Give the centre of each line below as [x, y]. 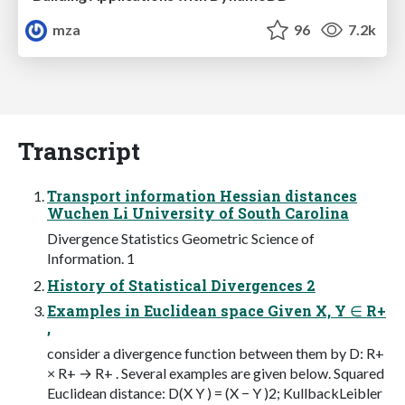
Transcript [79, 150]
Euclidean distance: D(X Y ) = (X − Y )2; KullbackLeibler [215, 392]
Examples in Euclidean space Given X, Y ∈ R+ [217, 310]
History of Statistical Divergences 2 [181, 285]
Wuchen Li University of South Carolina [198, 212]
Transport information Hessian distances [202, 195]
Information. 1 [91, 258]
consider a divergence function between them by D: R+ [216, 353]
